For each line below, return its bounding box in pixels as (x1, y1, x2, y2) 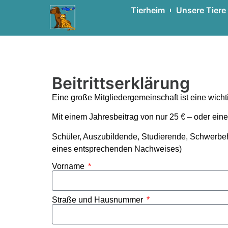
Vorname (52, 162, 87, 171)
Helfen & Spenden (80, 56, 142, 64)
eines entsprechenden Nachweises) (52, 144, 182, 153)
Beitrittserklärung (52, 73, 190, 93)
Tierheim (130, 5, 165, 15)
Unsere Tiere (176, 5, 226, 15)
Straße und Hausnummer (52, 195, 145, 205)
